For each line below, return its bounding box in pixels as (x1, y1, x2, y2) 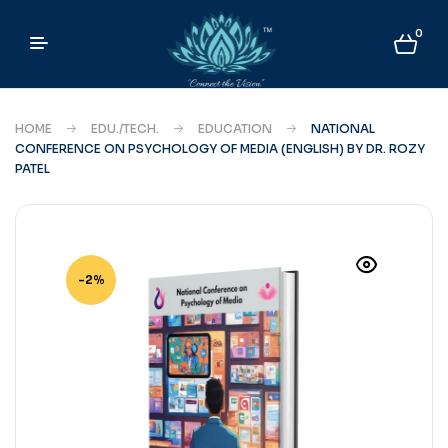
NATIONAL (311, 120, 375, 136)
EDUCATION (198, 120, 272, 136)
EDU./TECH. (91, 120, 159, 136)
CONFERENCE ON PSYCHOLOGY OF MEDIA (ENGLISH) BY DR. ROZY (15, 140, 425, 156)
